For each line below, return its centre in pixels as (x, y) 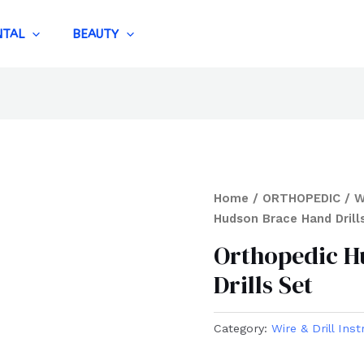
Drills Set (264, 285)
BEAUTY (95, 34)
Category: (243, 329)
